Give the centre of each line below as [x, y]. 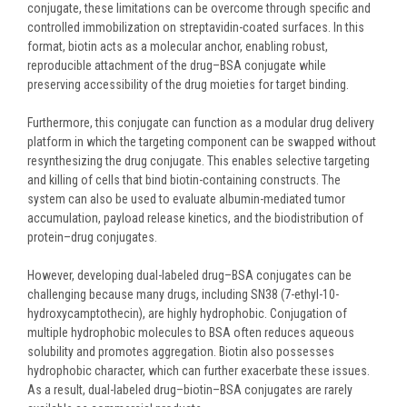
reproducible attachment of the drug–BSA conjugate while [177, 66]
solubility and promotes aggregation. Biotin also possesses [181, 352]
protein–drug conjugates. [92, 238]
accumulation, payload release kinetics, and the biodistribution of [195, 218]
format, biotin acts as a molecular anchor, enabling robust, [178, 47]
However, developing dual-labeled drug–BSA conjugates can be [189, 276]
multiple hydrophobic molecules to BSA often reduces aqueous [191, 333]
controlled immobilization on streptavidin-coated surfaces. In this [196, 28]
